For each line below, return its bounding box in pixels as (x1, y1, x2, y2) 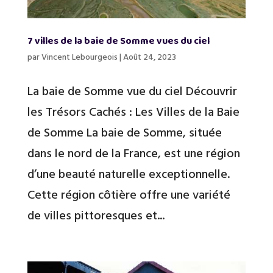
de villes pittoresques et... (27, 205, 165, 224)
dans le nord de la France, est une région (27, 143, 240, 161)
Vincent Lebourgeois (41, 49, 118, 63)
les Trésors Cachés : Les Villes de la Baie (27, 101, 239, 120)
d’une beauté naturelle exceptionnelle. (27, 163, 230, 182)
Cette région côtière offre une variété (27, 184, 230, 203)
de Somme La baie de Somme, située (27, 122, 222, 141)
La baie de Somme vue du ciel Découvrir (27, 80, 237, 99)
